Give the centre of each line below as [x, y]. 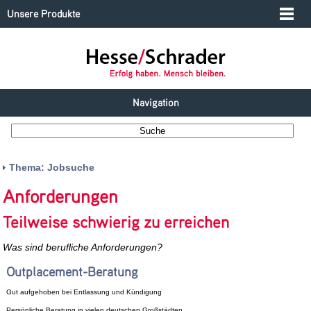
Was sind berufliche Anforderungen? [83, 247]
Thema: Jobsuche [52, 167]
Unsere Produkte [43, 14]
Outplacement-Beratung [72, 271]
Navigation [155, 102]
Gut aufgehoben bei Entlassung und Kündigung [84, 292]
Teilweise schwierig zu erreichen [116, 221]
